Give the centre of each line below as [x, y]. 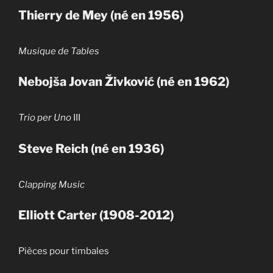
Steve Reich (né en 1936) [91, 148]
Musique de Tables [59, 51]
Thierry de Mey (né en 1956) [101, 15]
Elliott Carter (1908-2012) [96, 215]
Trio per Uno [45, 118]
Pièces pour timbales [65, 251]
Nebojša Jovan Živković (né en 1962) [124, 82]
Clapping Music [51, 184]
